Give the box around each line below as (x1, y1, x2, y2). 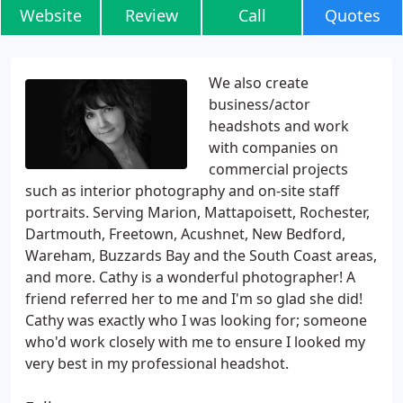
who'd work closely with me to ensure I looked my (25, 332, 365, 352)
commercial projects (209, 159, 348, 179)
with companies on (209, 138, 338, 157)
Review (124, 4, 178, 26)
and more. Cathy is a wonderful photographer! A (25, 267, 355, 287)
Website (19, 4, 82, 26)
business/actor (209, 94, 310, 114)
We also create (209, 73, 309, 93)
